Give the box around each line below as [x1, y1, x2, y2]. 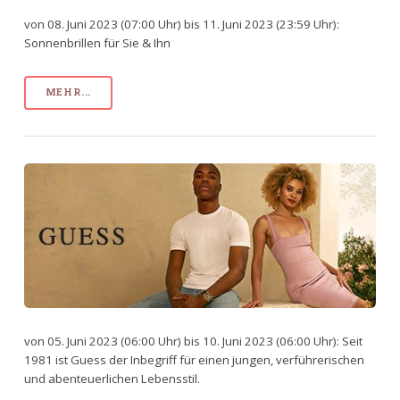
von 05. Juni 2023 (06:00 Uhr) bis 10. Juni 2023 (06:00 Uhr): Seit [23, 332, 362, 349]
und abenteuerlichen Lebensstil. [23, 370, 200, 387]
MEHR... [45, 86, 92, 99]
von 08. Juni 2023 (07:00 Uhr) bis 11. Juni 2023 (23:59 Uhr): [23, 15, 339, 32]
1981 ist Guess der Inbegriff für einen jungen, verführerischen [23, 351, 364, 368]
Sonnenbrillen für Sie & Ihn [23, 34, 171, 51]
